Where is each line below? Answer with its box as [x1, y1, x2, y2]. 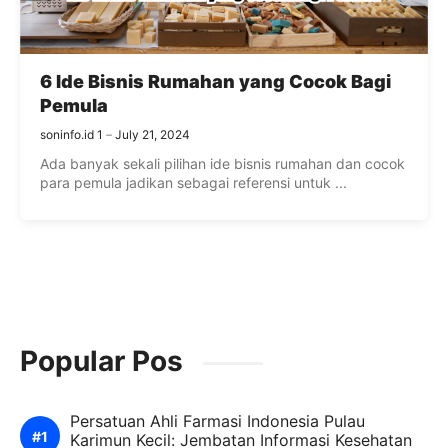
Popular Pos [20, 344, 183, 379]
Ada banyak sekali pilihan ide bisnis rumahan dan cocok [40, 155, 405, 173]
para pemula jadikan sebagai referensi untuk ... [40, 174, 347, 192]
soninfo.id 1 [40, 127, 103, 143]
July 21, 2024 [115, 127, 190, 143]
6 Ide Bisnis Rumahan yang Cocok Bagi [40, 71, 391, 93]
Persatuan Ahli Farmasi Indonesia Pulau [70, 411, 365, 432]
